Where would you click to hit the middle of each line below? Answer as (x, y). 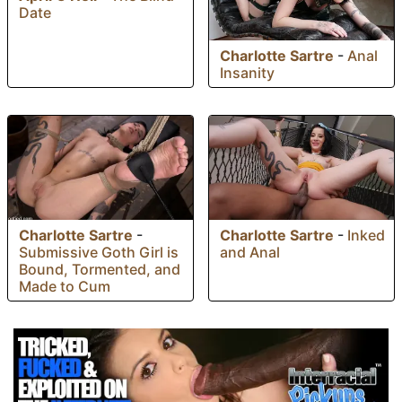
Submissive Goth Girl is (99, 252)
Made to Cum (65, 286)
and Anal (250, 252)
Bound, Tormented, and (100, 269)
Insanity (247, 73)
